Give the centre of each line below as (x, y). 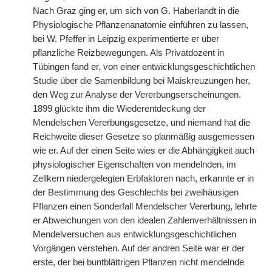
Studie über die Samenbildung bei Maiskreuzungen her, (141, 81)
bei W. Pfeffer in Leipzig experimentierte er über (126, 39)
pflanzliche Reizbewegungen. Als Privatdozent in (128, 53)
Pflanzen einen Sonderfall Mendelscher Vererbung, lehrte (145, 206)
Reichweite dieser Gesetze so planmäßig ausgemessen (144, 137)
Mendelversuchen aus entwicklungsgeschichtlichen (134, 234)
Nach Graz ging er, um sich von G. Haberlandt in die (136, 11)
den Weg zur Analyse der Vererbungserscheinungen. (137, 95)
